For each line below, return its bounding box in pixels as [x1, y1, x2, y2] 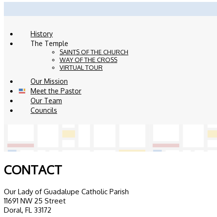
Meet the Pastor [31, 86, 81, 95]
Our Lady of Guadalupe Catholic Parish [4, 186, 129, 196]
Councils [31, 106, 57, 114]
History [31, 29, 53, 38]
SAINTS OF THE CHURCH [60, 47, 128, 56]
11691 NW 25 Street [4, 196, 66, 205]
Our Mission [31, 77, 68, 85]
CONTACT [4, 161, 62, 177]
